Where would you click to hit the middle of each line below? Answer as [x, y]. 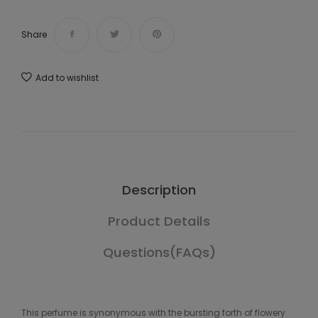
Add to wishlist [67, 78]
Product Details [159, 221]
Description [159, 190]
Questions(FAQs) [159, 253]
